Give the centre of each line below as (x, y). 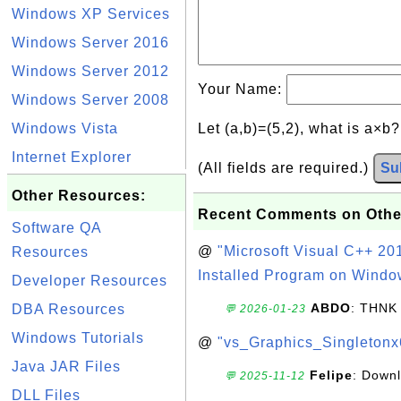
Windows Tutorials (78, 338)
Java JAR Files (66, 367)
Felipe (331, 375)
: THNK (374, 308)
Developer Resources (90, 281)
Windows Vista (65, 128)
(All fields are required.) (286, 168)
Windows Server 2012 (90, 71)
